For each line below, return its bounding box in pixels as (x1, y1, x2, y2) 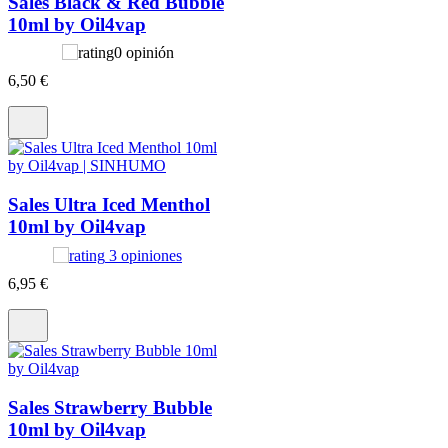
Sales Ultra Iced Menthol (8, 194, 210, 216)
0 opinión (113, 44, 174, 62)
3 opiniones (109, 246, 182, 264)
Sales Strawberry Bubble (8, 396, 212, 418)
